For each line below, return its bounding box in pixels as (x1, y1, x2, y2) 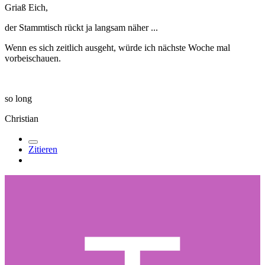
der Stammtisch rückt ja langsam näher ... (5, 22, 158, 33)
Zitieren (28, 144, 57, 154)
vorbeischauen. (5, 53, 61, 63)
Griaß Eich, (5, 2, 48, 12)
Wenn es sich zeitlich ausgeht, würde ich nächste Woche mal (5, 42, 230, 53)
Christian (5, 113, 38, 124)
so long (5, 93, 32, 104)
